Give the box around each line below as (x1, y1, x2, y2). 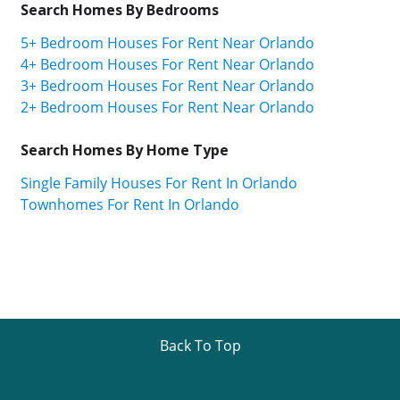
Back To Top (159, 335, 241, 355)
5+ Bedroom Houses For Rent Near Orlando (21, 33, 314, 54)
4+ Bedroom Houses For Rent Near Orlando (21, 54, 314, 75)
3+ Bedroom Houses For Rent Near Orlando (21, 76, 314, 96)
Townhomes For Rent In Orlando (21, 194, 239, 214)
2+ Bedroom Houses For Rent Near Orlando (21, 97, 314, 118)
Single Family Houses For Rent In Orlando (21, 172, 297, 193)
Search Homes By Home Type (21, 140, 229, 161)
